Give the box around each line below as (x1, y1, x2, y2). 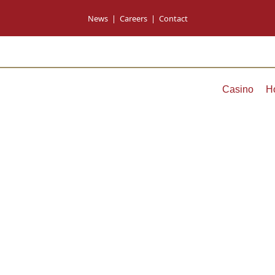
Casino (222, 84, 254, 95)
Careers (119, 12, 147, 24)
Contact (158, 12, 188, 24)
